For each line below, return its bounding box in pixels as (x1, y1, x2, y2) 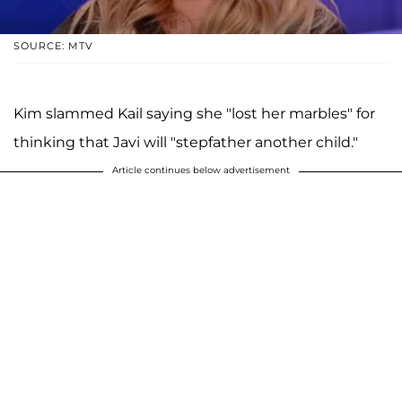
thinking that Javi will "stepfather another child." (13, 133, 358, 151)
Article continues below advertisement (112, 163, 290, 176)
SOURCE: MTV (13, 39, 93, 52)
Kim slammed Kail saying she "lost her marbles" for (13, 104, 375, 122)
